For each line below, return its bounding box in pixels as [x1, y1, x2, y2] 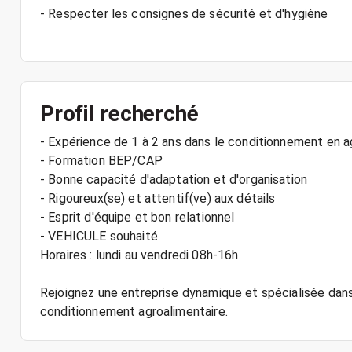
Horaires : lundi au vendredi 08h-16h [40, 247, 239, 262]
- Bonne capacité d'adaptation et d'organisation [40, 172, 308, 187]
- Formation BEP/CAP [40, 153, 163, 168]
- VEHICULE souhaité [40, 229, 158, 244]
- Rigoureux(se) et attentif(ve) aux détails [40, 191, 276, 206]
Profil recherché [40, 101, 199, 126]
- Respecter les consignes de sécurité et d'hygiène [40, 6, 328, 21]
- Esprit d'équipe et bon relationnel [40, 210, 235, 225]
